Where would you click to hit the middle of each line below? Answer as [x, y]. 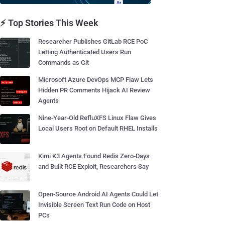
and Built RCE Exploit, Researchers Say [93, 166]
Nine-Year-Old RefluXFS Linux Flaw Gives [97, 118]
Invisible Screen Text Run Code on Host [94, 205]
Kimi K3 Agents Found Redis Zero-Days [94, 156]
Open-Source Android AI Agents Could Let [98, 194]
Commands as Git [64, 63]
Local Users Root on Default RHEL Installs [98, 128]
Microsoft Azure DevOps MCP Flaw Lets [96, 80]
